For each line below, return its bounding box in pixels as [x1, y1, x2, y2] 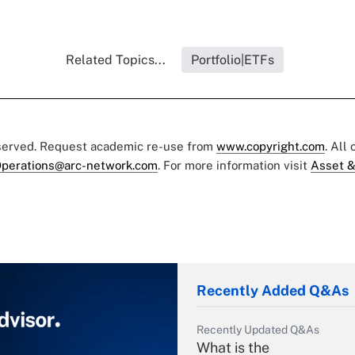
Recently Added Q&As [197, 282, 349, 300]
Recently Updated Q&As [197, 323, 319, 337]
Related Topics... [65, 52, 166, 68]
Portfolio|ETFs [190, 52, 274, 68]
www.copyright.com [216, 139, 325, 154]
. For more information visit [158, 158, 311, 173]
